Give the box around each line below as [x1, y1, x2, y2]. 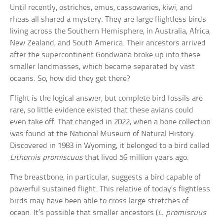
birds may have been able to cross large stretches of [10, 197, 189, 206]
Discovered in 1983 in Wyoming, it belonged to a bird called [10, 142, 210, 150]
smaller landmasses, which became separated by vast [10, 63, 195, 72]
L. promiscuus [158, 209, 207, 218]
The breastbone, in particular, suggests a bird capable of [10, 173, 201, 182]
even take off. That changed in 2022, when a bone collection [10, 118, 211, 127]
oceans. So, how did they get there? [10, 74, 130, 83]
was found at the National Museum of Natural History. [10, 130, 196, 139]
